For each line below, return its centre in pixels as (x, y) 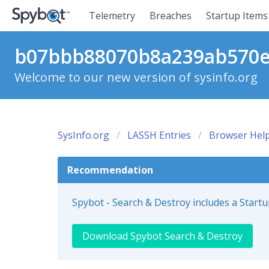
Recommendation (110, 170)
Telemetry (112, 16)
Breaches (171, 16)
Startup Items (237, 16)
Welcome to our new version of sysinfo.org (136, 77)
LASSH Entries (159, 135)
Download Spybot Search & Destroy (162, 236)
